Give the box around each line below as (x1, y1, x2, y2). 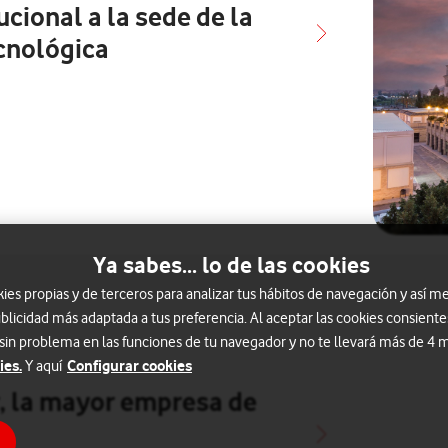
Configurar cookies (67, 356, 192, 375)
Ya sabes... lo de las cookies (92, 251, 370, 279)
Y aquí (22, 357, 65, 375)
